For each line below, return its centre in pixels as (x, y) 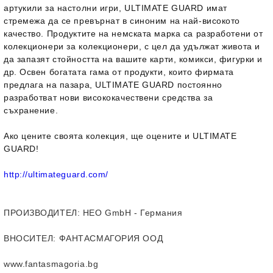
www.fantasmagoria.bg (51, 264)
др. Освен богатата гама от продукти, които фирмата (119, 72)
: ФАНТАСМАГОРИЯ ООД (108, 238)
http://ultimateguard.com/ (56, 174)
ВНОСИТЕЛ (29, 238)
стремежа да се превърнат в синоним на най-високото (122, 21)
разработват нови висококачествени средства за (108, 97)
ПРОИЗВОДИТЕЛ (41, 213)
